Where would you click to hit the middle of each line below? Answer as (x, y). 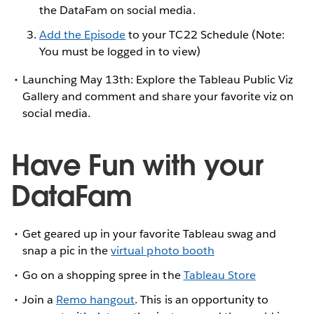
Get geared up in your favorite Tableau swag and (149, 233)
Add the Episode (83, 34)
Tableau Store (219, 275)
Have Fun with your (137, 165)
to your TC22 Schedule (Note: (205, 34)
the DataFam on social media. (117, 10)
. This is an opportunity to (202, 300)
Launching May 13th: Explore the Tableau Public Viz (158, 79)
